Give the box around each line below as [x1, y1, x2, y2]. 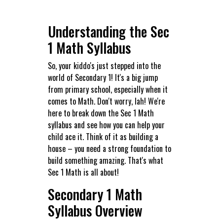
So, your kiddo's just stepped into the [47, 60, 161, 72]
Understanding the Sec [47, 21, 169, 42]
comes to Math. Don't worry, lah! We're [47, 95, 165, 108]
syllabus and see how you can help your [47, 119, 165, 131]
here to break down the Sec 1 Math [47, 107, 154, 119]
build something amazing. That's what [47, 154, 163, 167]
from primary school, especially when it [47, 83, 168, 96]
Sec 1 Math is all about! [47, 166, 119, 179]
